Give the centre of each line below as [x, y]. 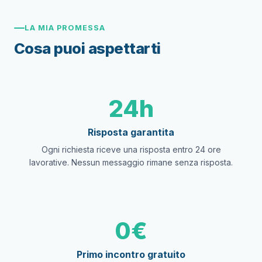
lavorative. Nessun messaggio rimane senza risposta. [131, 162]
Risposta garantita [131, 132]
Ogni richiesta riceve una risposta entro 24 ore [131, 149]
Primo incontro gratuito [131, 254]
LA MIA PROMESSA [65, 28]
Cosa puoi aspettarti [87, 48]
